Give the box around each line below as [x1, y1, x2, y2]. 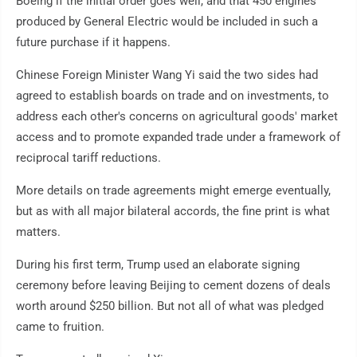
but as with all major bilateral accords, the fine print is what [16, 204, 330, 218]
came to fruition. [16, 320, 104, 334]
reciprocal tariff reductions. [16, 151, 161, 165]
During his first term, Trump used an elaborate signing [16, 257, 300, 272]
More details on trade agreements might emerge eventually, [16, 183, 331, 198]
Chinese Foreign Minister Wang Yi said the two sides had [16, 68, 318, 82]
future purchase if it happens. [16, 35, 171, 49]
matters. [16, 225, 61, 239]
